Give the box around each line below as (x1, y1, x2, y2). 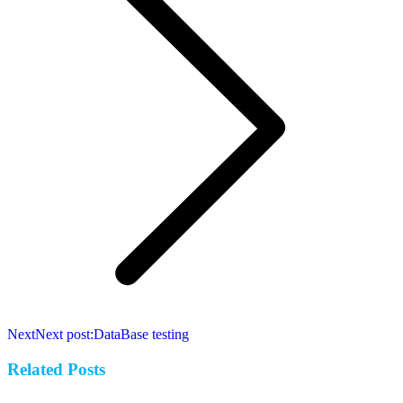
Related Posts (7, 359, 105, 379)
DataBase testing (94, 327, 189, 343)
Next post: (35, 327, 94, 343)
